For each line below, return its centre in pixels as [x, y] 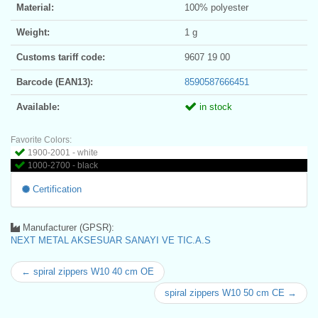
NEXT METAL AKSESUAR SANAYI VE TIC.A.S [111, 240]
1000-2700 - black [63, 165]
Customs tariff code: [61, 57]
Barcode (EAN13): [55, 82]
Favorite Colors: [41, 139]
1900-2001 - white [63, 152]
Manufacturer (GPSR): [67, 227]
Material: [35, 7]
